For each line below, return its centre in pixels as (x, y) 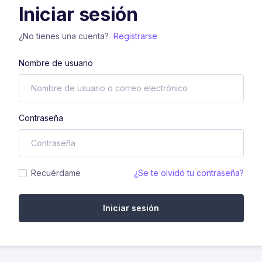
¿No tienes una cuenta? (65, 36)
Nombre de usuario (56, 63)
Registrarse (135, 36)
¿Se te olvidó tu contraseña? (189, 173)
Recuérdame (56, 173)
